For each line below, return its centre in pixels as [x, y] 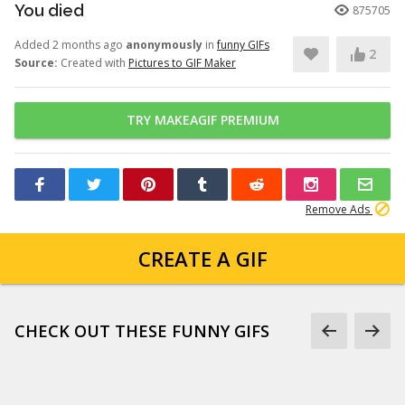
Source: [36, 63]
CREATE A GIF [202, 259]
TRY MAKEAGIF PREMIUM [202, 120]
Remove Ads [339, 209]
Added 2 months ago [70, 45]
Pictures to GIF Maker [182, 63]
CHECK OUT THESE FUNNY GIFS [142, 331]
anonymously [164, 45]
